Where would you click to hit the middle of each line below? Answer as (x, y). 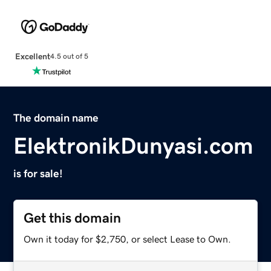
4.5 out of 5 (69, 57)
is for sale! (38, 173)
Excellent (32, 56)
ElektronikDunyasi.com (134, 145)
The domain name (56, 118)
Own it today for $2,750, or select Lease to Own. (128, 239)
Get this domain (73, 218)
